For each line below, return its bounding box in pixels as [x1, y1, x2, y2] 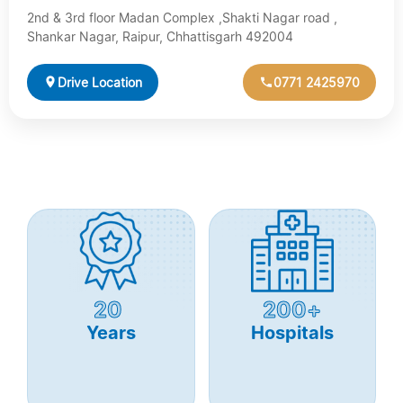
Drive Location [58, 74, 142, 90]
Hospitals [250, 322, 334, 345]
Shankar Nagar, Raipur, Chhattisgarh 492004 [27, 28, 293, 44]
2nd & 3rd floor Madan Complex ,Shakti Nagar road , [27, 9, 337, 25]
